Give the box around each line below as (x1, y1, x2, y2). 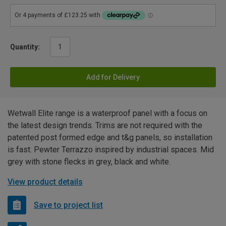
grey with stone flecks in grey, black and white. (8, 157, 171, 167)
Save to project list (34, 200, 103, 210)
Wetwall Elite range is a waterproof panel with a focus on (8, 108, 207, 119)
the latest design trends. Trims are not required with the (8, 121, 202, 131)
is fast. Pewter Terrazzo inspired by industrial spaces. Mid (8, 145, 214, 155)
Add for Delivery (86, 73, 140, 82)
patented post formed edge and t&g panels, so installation (8, 133, 212, 143)
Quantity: (10, 43, 40, 51)
